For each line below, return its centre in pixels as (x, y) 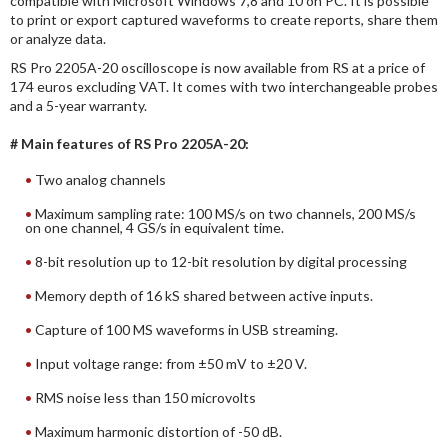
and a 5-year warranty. (78, 105)
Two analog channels (100, 179)
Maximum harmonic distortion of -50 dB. (158, 431)
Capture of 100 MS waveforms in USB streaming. (186, 329)
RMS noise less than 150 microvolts (145, 397)
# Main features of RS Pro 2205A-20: (129, 143)
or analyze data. (58, 38)
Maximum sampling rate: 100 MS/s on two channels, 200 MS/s (225, 213)
